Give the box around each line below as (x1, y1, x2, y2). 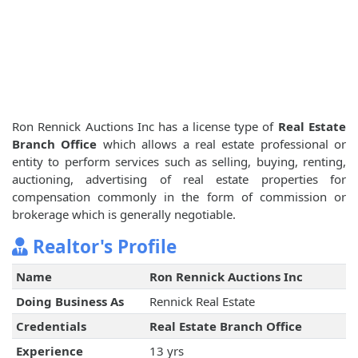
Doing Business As (15, 293, 124, 310)
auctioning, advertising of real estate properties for (12, 171, 346, 188)
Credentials (15, 318, 86, 335)
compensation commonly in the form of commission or (12, 189, 346, 205)
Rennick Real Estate (149, 293, 255, 310)
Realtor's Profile (28, 234, 177, 260)
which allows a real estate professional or (97, 136, 346, 153)
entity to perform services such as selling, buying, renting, (12, 153, 346, 170)
